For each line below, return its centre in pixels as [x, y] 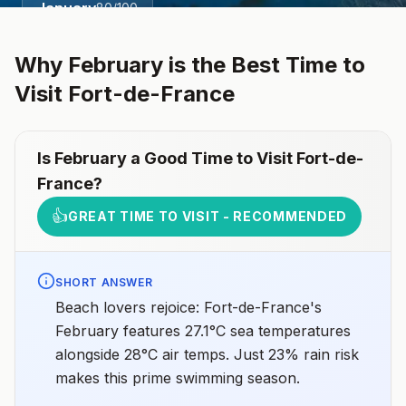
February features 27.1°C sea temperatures [203, 331]
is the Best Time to [264, 65]
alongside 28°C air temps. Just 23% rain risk [207, 354]
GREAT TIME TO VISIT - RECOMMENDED [208, 216]
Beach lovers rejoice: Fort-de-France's [188, 307]
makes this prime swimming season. [178, 378]
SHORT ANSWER [104, 282]
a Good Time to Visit [212, 158]
